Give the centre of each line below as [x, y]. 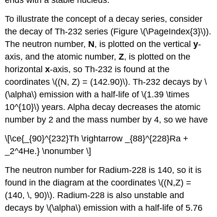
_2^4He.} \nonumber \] [48, 151]
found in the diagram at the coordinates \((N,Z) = [98, 182]
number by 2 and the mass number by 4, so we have [107, 120]
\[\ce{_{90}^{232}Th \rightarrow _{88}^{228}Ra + [97, 138]
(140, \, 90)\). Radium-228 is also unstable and [95, 195]
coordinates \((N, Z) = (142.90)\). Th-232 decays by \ [106, 82]
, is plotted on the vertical [144, 44]
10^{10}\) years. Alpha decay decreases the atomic [103, 107]
